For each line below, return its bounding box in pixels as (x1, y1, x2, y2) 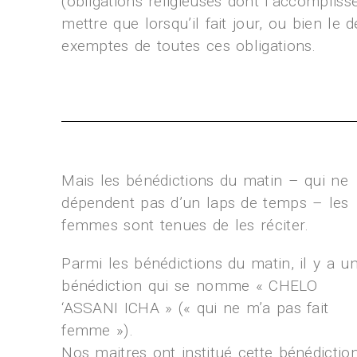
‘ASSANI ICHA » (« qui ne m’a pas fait (61, 299, 329, 317)
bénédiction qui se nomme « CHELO (61, 277, 317, 295)
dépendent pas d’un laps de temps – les (61, 194, 349, 212)
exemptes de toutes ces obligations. (61, 37, 316, 55)
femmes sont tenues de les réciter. (61, 216, 309, 234)
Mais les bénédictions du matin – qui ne (61, 171, 348, 190)
